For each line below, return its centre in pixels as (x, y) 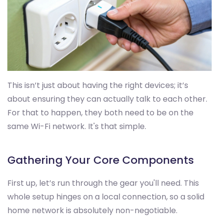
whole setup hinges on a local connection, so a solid (106, 197)
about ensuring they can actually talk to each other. (107, 99)
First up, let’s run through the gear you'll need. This (103, 183)
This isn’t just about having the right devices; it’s (98, 86)
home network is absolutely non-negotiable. (92, 211)
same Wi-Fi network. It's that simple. (77, 127)
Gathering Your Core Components (101, 160)
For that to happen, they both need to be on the (100, 113)
